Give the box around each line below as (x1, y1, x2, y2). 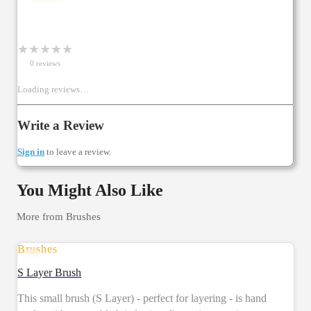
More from (17, 210, 66, 223)
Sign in (17, 146, 44, 158)
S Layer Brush (17, 267, 81, 279)
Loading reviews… (17, 83, 89, 94)
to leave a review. (47, 146, 111, 158)
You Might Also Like (17, 181, 163, 200)
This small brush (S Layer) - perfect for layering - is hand (17, 292, 267, 305)
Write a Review (17, 118, 104, 133)
